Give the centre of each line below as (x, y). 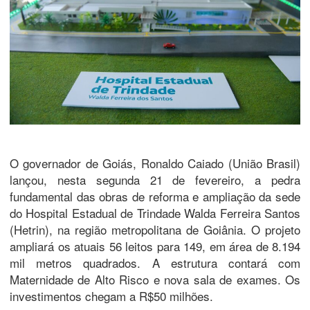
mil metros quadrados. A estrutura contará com (155, 262)
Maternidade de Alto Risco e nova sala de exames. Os (155, 279)
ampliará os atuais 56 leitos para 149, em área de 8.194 (155, 246)
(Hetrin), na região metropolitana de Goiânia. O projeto (155, 229)
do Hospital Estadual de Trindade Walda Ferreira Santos (155, 212)
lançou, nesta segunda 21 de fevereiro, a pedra (155, 179)
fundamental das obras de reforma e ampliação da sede (155, 196)
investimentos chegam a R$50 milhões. (111, 295)
